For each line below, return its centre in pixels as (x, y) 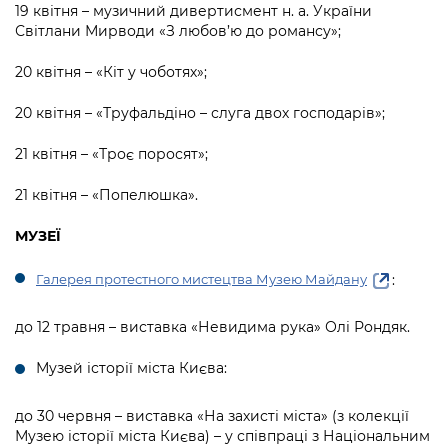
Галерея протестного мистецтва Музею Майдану (201, 279)
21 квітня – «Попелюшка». (106, 194)
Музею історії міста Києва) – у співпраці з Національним (222, 436)
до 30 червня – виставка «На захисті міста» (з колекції (212, 416)
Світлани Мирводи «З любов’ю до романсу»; (178, 30)
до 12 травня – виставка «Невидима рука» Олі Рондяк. (212, 327)
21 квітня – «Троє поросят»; (111, 153)
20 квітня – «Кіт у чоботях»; (111, 71)
